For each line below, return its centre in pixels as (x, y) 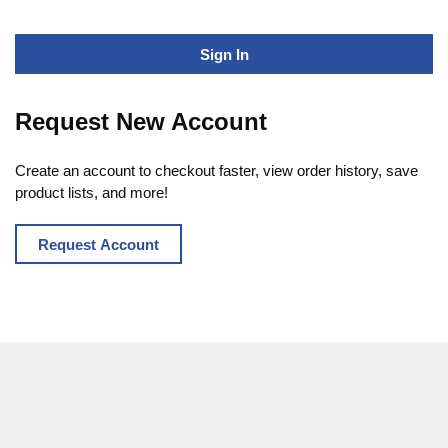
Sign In (224, 54)
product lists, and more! (91, 193)
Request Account (98, 244)
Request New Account (141, 122)
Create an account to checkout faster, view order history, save (216, 171)
